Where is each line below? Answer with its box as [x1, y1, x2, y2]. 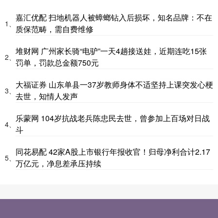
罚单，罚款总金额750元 [16, 56, 99, 68]
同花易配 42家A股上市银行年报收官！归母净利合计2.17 [16, 145, 210, 157]
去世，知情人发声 [16, 90, 78, 102]
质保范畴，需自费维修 [16, 23, 93, 35]
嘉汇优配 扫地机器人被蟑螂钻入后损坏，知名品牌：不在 [16, 11, 212, 23]
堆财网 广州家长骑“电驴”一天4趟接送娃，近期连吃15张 [16, 45, 207, 56]
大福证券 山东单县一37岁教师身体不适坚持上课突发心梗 [16, 78, 213, 90]
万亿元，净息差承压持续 [16, 157, 101, 169]
